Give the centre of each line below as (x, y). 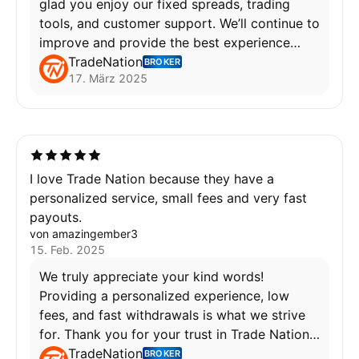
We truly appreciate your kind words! (151, 276)
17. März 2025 (108, 78)
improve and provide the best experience (165, 42)
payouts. (56, 217)
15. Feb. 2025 (67, 250)
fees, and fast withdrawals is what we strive (172, 315)
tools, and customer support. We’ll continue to (179, 23)
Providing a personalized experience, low (164, 296)
